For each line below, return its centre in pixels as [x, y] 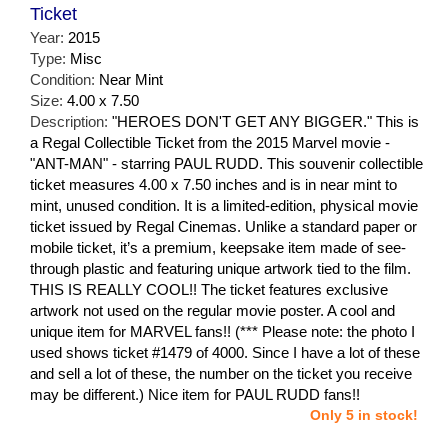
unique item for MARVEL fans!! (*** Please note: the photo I [222, 332]
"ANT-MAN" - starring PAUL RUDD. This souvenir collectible [226, 164]
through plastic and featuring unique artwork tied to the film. [220, 269]
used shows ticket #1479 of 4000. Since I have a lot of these [225, 353]
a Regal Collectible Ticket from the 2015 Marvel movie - [210, 143]
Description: [71, 122]
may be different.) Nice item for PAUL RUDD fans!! [195, 395]
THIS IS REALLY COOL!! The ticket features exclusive [209, 290]
